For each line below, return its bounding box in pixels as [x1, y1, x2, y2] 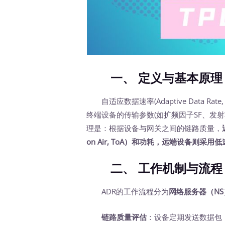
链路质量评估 [101, 211, 147, 222]
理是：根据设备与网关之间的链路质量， [86, 123, 222, 133]
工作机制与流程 [138, 161, 223, 176]
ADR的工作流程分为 [86, 186, 169, 196]
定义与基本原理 [138, 71, 223, 86]
